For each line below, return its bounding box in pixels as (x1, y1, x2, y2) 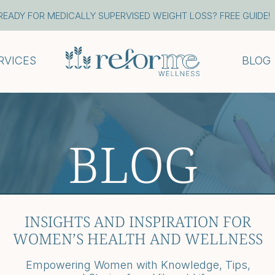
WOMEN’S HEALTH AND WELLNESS (13, 228, 263, 249)
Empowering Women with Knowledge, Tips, (25, 258, 250, 271)
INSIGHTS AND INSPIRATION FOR (25, 211, 251, 231)
